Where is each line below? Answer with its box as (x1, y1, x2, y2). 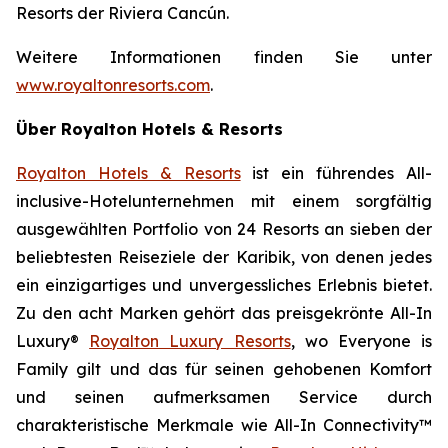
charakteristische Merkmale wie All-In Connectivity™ (16, 415, 432, 435)
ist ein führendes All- (240, 163, 433, 183)
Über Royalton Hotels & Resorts (16, 119, 283, 139)
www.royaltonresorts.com (16, 75, 210, 95)
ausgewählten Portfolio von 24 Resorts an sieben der (16, 219, 432, 239)
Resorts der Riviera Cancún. (16, 3, 229, 23)
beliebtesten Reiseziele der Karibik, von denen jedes (16, 247, 432, 267)
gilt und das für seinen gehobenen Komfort (68, 359, 432, 379)
